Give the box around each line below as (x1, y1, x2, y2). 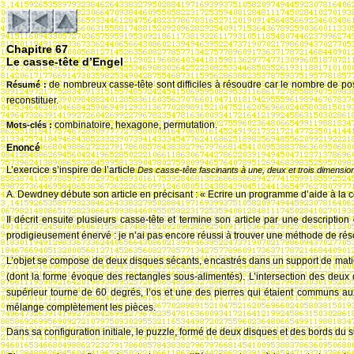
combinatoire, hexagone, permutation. (55, 119, 217, 130)
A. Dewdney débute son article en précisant (6, 189, 193, 200)
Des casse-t (137, 165, 185, 175)
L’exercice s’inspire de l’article (6, 164, 137, 175)
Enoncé (6, 142, 40, 153)
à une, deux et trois (241, 165, 314, 175)
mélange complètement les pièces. (6, 302, 156, 313)
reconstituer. (6, 95, 58, 106)
